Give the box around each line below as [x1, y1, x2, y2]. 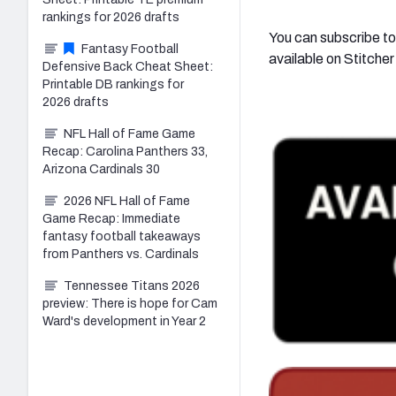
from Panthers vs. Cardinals [42, 247, 199, 261]
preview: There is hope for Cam [42, 296, 217, 310]
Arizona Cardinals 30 [42, 162, 160, 176]
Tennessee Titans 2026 [64, 278, 200, 293]
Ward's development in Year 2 [42, 314, 206, 328]
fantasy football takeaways [42, 229, 201, 243]
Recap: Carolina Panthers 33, [42, 144, 208, 158]
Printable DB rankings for [42, 77, 184, 91]
